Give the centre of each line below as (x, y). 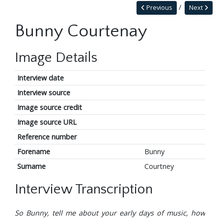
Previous (158, 8)
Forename (33, 152)
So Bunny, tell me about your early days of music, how (110, 213)
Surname (31, 166)
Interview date (40, 78)
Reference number (47, 137)
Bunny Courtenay (81, 31)
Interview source (43, 93)
